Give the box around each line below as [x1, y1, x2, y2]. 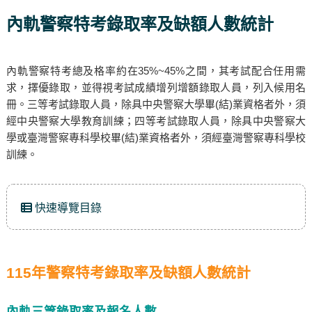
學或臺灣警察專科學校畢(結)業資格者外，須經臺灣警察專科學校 [6, 132, 306, 143]
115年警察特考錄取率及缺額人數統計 [6, 265, 251, 281]
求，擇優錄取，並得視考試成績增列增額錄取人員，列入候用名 [6, 81, 306, 93]
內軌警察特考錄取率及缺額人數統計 [6, 15, 274, 33]
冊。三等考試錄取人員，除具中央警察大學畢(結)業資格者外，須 [6, 98, 306, 110]
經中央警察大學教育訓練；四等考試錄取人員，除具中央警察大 [6, 115, 306, 127]
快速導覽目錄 [31, 202, 102, 214]
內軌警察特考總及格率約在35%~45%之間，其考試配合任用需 [6, 65, 306, 77]
